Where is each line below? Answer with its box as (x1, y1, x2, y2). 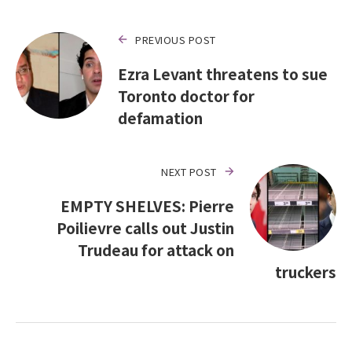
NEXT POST (161, 163, 217, 179)
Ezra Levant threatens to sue (118, 62, 328, 84)
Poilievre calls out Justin (57, 216, 234, 238)
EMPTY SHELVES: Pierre (60, 194, 234, 216)
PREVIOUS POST (135, 31, 216, 47)
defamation (118, 106, 203, 128)
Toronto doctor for (118, 84, 255, 106)
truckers (275, 260, 336, 282)
